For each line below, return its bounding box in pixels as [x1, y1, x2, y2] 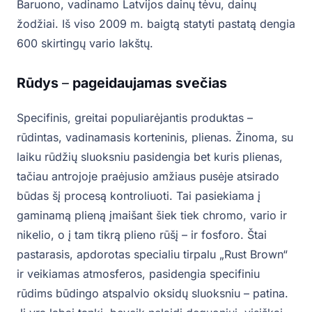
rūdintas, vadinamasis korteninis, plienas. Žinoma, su [17, 130, 293, 145]
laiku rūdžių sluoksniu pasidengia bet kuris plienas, [17, 150, 283, 164]
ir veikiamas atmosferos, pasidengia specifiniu [17, 267, 260, 281]
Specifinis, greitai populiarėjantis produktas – [17, 111, 253, 125]
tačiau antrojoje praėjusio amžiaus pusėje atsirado [17, 169, 279, 184]
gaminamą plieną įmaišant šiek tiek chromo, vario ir [17, 208, 287, 223]
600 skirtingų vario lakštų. [17, 36, 153, 51]
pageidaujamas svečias [69, 75, 227, 92]
